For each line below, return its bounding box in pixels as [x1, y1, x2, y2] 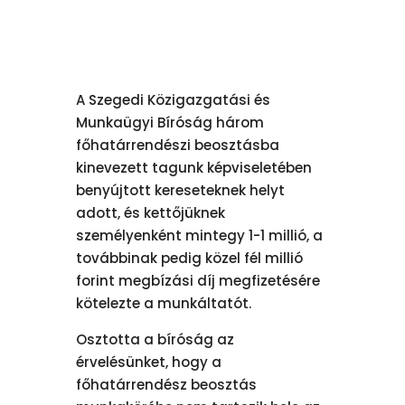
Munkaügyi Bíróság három [76, 112, 265, 132]
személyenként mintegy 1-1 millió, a [76, 225, 324, 245]
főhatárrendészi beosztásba [76, 135, 280, 155]
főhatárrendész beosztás [76, 374, 258, 394]
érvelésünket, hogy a [76, 352, 222, 372]
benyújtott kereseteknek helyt [76, 180, 286, 200]
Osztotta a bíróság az [76, 329, 235, 349]
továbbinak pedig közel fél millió [76, 248, 304, 268]
